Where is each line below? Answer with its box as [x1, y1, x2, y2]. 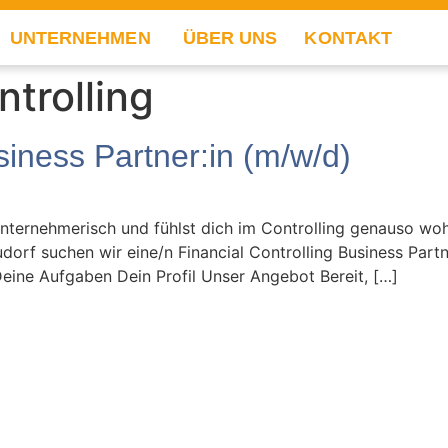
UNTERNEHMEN [9, 27, 151, 48]
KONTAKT [304, 27, 393, 48]
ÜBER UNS [182, 27, 278, 48]
